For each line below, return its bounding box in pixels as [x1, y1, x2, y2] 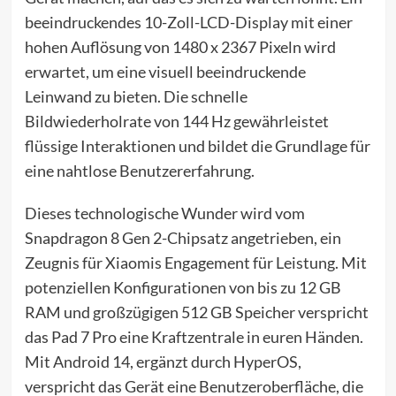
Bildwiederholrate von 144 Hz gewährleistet [24, 111, 329, 132]
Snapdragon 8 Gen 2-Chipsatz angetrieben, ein [24, 228, 341, 248]
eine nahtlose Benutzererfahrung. [24, 161, 255, 181]
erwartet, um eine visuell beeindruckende [24, 62, 306, 82]
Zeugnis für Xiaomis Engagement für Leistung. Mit [24, 253, 367, 273]
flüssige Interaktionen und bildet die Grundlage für [24, 136, 370, 156]
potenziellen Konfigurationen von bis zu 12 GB [24, 278, 341, 298]
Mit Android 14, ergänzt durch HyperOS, [24, 352, 301, 372]
